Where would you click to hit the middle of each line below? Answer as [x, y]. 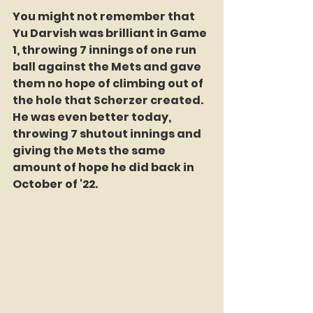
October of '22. [55, 184]
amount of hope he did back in [104, 167]
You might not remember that [105, 16]
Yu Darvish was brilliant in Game [111, 33]
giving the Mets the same [90, 151]
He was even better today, [93, 117]
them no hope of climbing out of [109, 83]
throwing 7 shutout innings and [108, 134]
